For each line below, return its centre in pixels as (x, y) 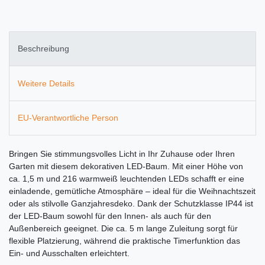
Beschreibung (43, 49)
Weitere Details (46, 83)
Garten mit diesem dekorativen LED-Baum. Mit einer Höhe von (126, 167)
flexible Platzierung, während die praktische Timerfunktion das (125, 241)
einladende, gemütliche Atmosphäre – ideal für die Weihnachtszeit (132, 191)
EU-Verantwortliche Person (68, 117)
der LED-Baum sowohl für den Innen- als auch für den (110, 216)
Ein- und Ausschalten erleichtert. (69, 253)
